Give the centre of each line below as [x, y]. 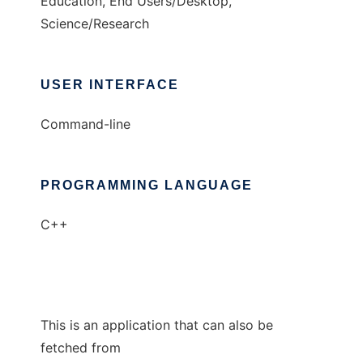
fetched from [81, 348]
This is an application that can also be [157, 325]
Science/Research [95, 24]
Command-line [85, 124]
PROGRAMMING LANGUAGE [147, 186]
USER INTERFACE [110, 85]
